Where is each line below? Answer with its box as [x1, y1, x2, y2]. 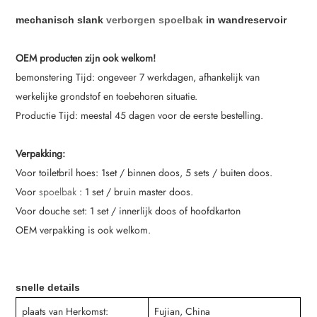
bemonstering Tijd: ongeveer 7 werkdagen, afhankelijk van [16, 70, 260, 85]
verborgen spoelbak [103, 14, 204, 26]
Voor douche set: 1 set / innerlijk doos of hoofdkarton [16, 204, 241, 219]
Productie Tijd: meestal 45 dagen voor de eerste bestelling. [16, 108, 264, 123]
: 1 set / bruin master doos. [76, 185, 194, 200]
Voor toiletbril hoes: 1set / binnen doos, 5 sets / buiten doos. [16, 166, 273, 180]
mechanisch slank [16, 14, 104, 26]
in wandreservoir [203, 14, 287, 26]
